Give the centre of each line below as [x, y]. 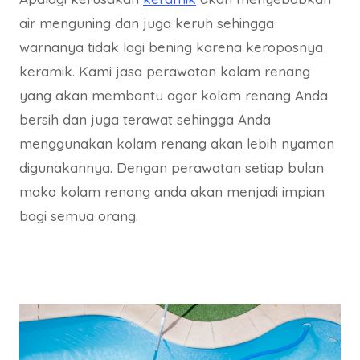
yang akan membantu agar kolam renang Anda [174, 96]
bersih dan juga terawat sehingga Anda [145, 120]
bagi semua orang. [79, 216]
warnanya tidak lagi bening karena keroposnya [171, 47]
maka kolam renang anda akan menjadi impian [172, 192]
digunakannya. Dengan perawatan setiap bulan [172, 168]
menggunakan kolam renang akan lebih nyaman [177, 144]
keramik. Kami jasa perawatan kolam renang [165, 72]
